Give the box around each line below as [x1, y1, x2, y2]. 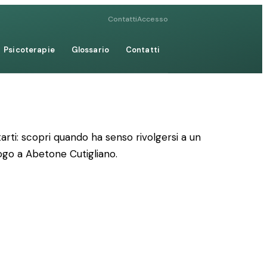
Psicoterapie [4, 45, 55, 55]
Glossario [71, 45, 109, 55]
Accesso [137, 14, 168, 24]
